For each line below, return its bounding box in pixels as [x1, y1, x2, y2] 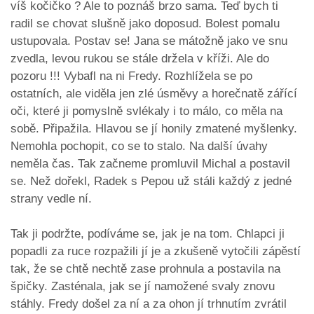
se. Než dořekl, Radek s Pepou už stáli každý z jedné [11, 175, 292, 189]
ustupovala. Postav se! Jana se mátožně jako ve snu [11, 34, 287, 48]
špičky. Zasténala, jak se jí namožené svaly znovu [11, 280, 275, 294]
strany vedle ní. [11, 192, 92, 206]
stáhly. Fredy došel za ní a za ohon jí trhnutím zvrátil [11, 297, 287, 311]
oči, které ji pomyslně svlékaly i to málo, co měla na [11, 104, 282, 118]
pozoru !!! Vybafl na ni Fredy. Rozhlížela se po [11, 69, 252, 83]
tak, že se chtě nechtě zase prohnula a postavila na [11, 262, 280, 276]
